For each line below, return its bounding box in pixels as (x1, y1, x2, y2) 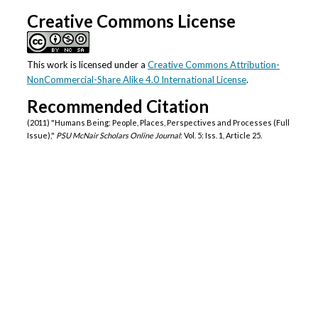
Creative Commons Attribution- (147, 58, 280, 70)
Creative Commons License (26, 10, 236, 31)
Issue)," (26, 130, 56, 140)
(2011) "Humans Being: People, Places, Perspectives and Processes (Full (26, 117, 290, 127)
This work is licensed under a (26, 58, 148, 70)
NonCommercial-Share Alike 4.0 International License (26, 73, 246, 85)
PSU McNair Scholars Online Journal (55, 130, 180, 140)
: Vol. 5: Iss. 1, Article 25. (180, 130, 262, 140)
